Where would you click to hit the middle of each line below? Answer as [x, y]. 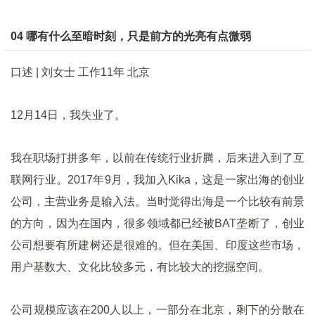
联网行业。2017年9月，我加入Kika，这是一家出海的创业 [157, 180]
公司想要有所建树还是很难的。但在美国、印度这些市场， [157, 245]
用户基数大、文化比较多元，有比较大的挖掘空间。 [140, 267]
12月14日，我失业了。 [68, 115]
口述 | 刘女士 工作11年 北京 [80, 72]
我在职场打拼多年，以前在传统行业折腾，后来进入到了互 [157, 158]
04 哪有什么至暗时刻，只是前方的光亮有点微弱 [131, 36]
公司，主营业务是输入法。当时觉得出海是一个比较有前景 [157, 201]
